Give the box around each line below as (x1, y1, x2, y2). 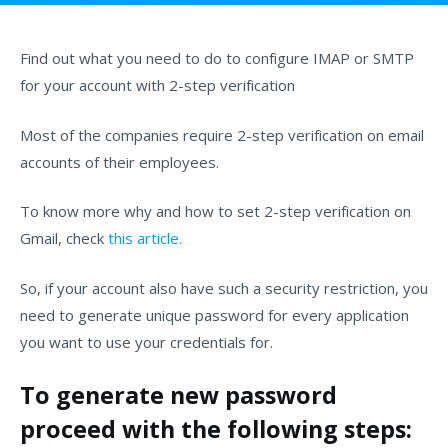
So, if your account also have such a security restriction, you (20, 277, 428, 298)
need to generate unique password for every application (20, 304, 409, 325)
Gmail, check (20, 228, 108, 248)
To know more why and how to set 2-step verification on (20, 201, 411, 221)
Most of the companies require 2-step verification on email (20, 124, 424, 145)
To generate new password (20, 379, 337, 411)
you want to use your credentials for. (20, 331, 273, 352)
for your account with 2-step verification (20, 75, 295, 95)
